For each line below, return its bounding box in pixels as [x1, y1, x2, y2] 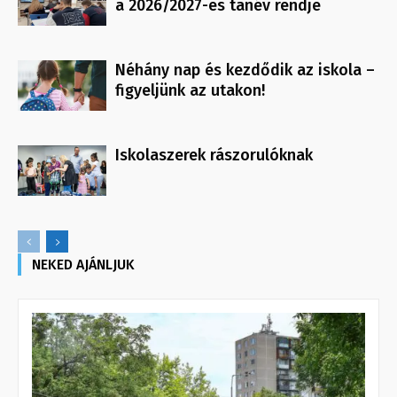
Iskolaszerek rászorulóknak [115, 145, 313, 166]
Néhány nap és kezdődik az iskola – [115, 60, 375, 81]
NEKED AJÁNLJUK [32, 256, 135, 274]
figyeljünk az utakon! [115, 81, 265, 101]
